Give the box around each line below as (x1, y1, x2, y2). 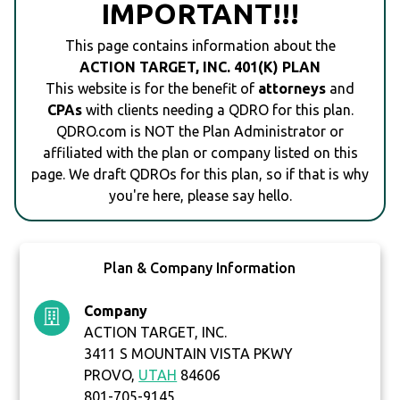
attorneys (258, 80, 326, 97)
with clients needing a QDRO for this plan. (81, 102, 354, 119)
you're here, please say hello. (108, 187, 292, 204)
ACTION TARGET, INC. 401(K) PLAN (79, 59, 321, 76)
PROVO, (84, 367, 139, 384)
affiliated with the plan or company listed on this (42, 145, 358, 162)
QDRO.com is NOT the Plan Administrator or (56, 123, 344, 140)
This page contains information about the (64, 37, 336, 54)
